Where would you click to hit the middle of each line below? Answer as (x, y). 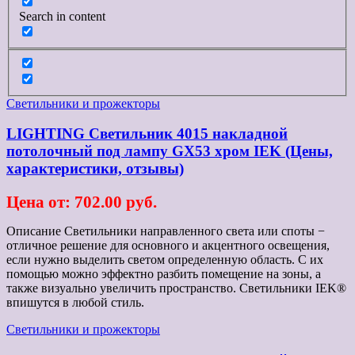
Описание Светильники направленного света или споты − (166, 231)
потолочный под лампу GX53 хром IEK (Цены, (170, 151)
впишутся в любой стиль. (75, 303)
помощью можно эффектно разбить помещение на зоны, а (164, 274)
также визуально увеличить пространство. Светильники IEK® (176, 288)
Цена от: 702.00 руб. (82, 202)
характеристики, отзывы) (95, 169)
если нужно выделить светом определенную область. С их (165, 260)
